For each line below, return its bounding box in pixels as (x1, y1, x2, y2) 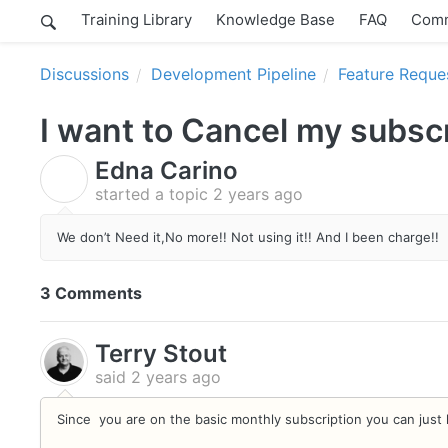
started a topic (95, 184, 213, 204)
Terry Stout (95, 338, 227, 368)
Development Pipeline (151, 64, 316, 84)
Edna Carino (95, 156, 238, 185)
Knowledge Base (216, 9, 335, 29)
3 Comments (40, 282, 142, 303)
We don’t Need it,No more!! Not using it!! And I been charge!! (57, 228, 439, 245)
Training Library (81, 9, 192, 29)
